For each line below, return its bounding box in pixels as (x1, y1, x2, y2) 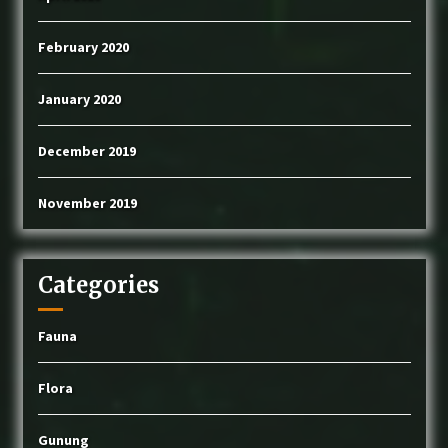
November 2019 (37, 194, 137, 212)
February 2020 (37, 38, 129, 56)
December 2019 (37, 142, 136, 160)
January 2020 (37, 90, 121, 108)
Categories (37, 271, 159, 299)
